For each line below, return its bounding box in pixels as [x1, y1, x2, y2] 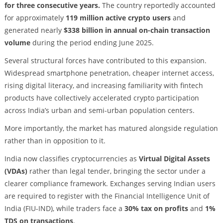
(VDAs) [4, 166, 27, 176]
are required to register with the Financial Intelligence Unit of [4, 191, 210, 201]
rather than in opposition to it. [4, 135, 106, 145]
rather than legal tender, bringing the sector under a [27, 166, 206, 176]
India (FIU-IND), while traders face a [4, 203, 124, 213]
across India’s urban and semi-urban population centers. [4, 106, 195, 115]
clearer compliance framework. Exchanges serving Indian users [4, 178, 216, 188]
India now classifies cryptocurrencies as [4, 153, 139, 163]
